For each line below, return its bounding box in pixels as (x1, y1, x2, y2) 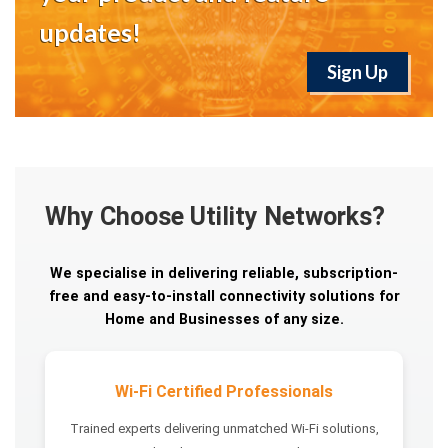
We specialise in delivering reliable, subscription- (50, 265, 398, 282)
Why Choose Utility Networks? (45, 202, 385, 231)
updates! (40, 17, 141, 47)
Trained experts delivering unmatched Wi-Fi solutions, (69, 420, 379, 436)
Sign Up (327, 61, 388, 83)
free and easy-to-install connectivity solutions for (48, 288, 400, 305)
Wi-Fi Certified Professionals (115, 382, 333, 401)
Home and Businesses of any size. (104, 311, 344, 328)
